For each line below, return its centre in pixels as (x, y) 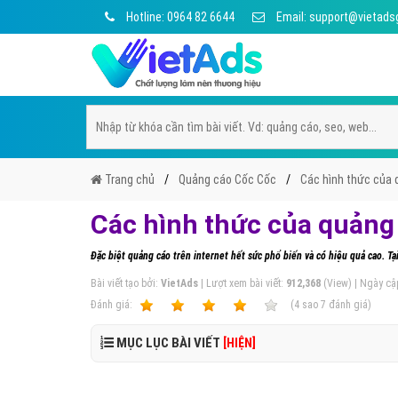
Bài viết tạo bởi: (126, 283)
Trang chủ (128, 179)
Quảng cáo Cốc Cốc (227, 179)
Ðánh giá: (113, 305)
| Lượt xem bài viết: (242, 283)
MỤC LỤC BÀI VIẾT (168, 343)
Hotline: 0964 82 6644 (179, 17)
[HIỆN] (239, 343)
